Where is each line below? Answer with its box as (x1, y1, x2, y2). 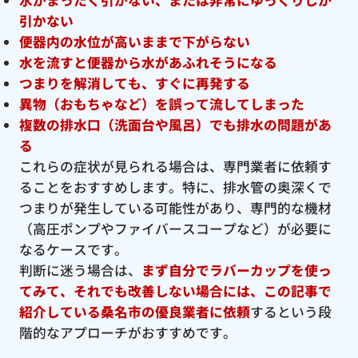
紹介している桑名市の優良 (18, 301, 182, 321)
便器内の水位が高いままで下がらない (18, 31, 250, 51)
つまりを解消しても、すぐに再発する (18, 73, 250, 93)
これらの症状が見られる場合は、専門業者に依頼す (18, 156, 332, 176)
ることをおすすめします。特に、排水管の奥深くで (18, 177, 332, 197)
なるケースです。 (18, 239, 128, 259)
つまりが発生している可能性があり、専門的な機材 (18, 197, 332, 217)
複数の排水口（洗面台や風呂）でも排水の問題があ (18, 114, 332, 134)
